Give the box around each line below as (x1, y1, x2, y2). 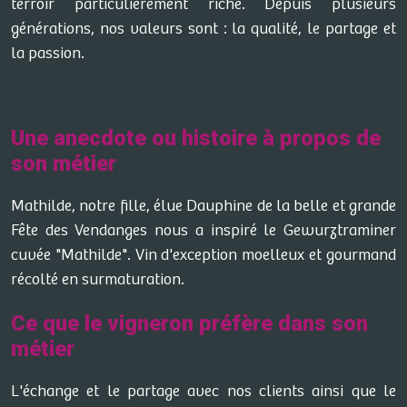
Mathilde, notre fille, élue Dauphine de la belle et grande (11, 197, 396, 215)
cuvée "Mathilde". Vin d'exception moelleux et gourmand (11, 246, 396, 264)
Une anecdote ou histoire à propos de (11, 125, 381, 151)
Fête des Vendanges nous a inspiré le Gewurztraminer (11, 222, 396, 240)
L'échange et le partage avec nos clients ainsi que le (11, 382, 396, 401)
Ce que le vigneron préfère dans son (11, 311, 368, 336)
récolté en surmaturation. (11, 271, 184, 289)
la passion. (11, 45, 84, 63)
